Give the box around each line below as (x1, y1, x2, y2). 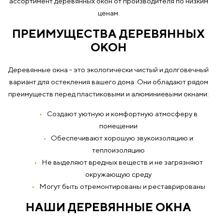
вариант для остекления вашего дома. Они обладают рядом (9, 77, 208, 86)
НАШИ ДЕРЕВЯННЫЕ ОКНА (26, 200, 191, 214)
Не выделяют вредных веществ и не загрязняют (41, 158, 203, 166)
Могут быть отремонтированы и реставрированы (39, 182, 205, 190)
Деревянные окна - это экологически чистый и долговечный (8, 65, 209, 74)
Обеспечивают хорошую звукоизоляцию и (51, 134, 193, 142)
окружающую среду (85, 170, 152, 178)
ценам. (97, 9, 120, 17)
